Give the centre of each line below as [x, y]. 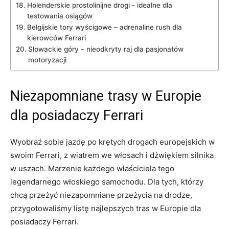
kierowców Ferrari [56, 38]
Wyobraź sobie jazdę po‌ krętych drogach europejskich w [112, 142]
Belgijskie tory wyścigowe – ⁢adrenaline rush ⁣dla [104, 27]
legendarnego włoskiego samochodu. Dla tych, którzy [107, 181]
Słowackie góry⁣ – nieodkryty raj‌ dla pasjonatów [106, 49]
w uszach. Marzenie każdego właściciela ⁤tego [92, 168]
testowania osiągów [60, 16]
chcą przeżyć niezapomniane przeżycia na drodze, [101, 195]
